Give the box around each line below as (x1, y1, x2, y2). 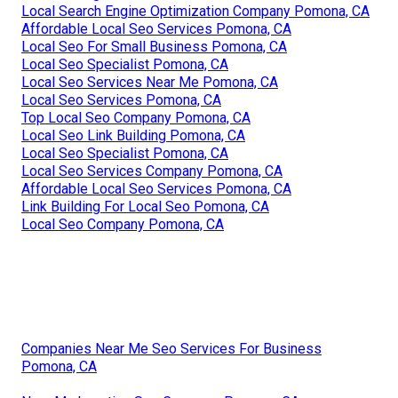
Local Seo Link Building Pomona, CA (21, 127, 245, 145)
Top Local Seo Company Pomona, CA (21, 109, 251, 127)
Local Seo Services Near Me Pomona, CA (21, 74, 278, 92)
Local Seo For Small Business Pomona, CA (21, 38, 287, 56)
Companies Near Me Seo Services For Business (21, 340, 322, 358)
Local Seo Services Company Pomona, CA (21, 163, 283, 180)
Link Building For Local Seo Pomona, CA (21, 198, 269, 216)
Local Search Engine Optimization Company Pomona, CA (21, 3, 370, 20)
